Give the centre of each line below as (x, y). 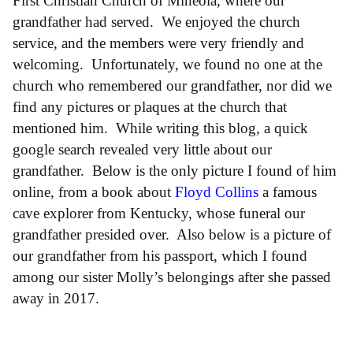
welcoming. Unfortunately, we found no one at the (167, 64)
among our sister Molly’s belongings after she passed (172, 277)
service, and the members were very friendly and (158, 43)
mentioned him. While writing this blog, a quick (160, 128)
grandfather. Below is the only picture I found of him (175, 170)
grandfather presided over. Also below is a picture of (172, 234)
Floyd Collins (217, 191)
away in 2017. (60, 298)
